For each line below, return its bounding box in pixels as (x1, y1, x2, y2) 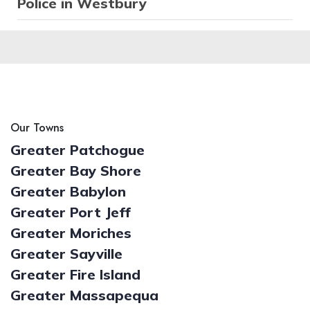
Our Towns (10, 120, 64, 136)
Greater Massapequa (10, 286, 158, 304)
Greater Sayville (10, 245, 122, 263)
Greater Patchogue (10, 141, 145, 159)
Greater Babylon (10, 183, 126, 201)
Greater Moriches (10, 224, 131, 242)
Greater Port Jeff (10, 203, 131, 221)
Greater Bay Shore (10, 162, 141, 180)
